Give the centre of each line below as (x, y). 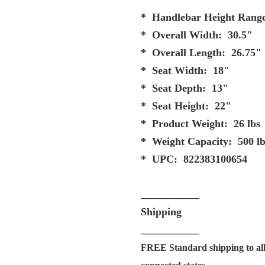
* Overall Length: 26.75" (201, 53)
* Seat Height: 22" (186, 106)
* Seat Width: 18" (185, 71)
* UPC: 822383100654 (194, 159)
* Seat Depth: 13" (185, 88)
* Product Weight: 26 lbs (201, 124)
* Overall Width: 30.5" (197, 35)
